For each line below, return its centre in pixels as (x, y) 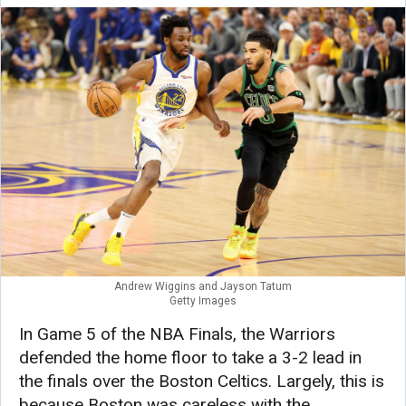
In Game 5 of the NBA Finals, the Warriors (177, 334)
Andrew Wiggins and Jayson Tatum (203, 287)
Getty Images (203, 301)
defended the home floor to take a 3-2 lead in (190, 358)
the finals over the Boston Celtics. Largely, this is (202, 382)
